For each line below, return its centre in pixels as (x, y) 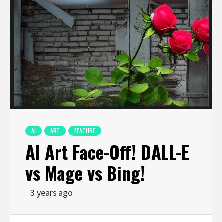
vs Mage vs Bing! (85, 172)
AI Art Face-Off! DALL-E (107, 151)
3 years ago (52, 192)
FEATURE (85, 130)
